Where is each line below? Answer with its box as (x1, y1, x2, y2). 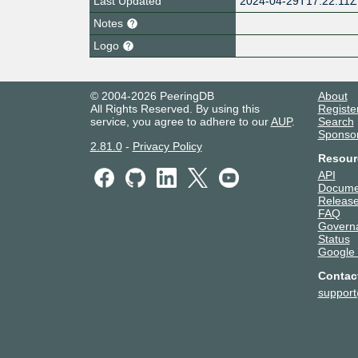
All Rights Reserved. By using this (89, 101, 260, 115)
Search (317, 114, 354, 128)
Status (317, 232, 350, 245)
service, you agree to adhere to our (89, 114, 271, 128)
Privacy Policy (132, 139, 202, 153)
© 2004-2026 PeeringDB (89, 89, 214, 102)
